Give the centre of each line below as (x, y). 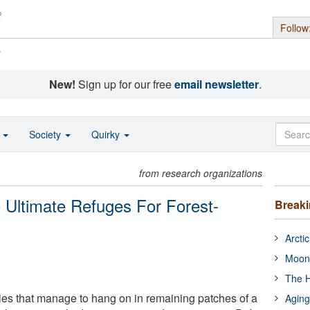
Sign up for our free (125, 84)
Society (46, 134)
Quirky (107, 134)
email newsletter (216, 84)
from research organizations (201, 173)
